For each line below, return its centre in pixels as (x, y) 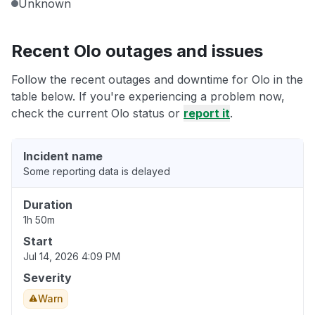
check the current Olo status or (97, 114)
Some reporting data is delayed (97, 172)
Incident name (63, 156)
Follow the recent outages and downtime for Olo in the (157, 80)
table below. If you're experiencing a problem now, (148, 97)
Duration (48, 205)
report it (207, 114)
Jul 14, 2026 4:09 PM (72, 257)
